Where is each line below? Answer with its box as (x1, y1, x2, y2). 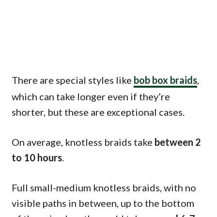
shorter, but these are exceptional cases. (12, 106, 185, 118)
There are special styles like (12, 74, 134, 86)
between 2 (155, 136, 201, 148)
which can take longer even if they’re (12, 90, 170, 102)
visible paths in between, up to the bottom (12, 197, 194, 209)
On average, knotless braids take (12, 136, 155, 148)
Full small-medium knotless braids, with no (12, 181, 196, 193)
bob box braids (134, 74, 197, 86)
